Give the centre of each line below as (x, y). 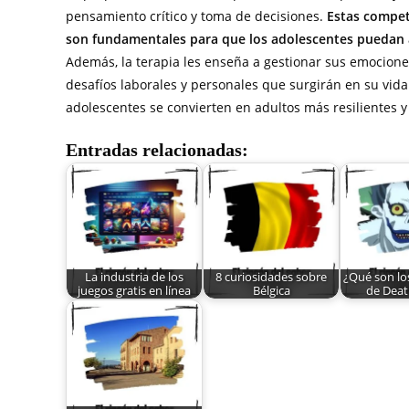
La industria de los (134, 277)
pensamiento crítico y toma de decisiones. (196, 16)
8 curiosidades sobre (271, 277)
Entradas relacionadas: (157, 149)
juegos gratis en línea (134, 290)
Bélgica (271, 290)
